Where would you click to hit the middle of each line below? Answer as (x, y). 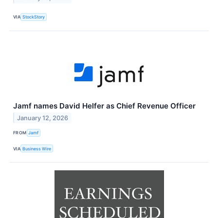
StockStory (34, 17)
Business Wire (37, 148)
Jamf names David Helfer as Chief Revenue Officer (104, 106)
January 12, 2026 (43, 118)
